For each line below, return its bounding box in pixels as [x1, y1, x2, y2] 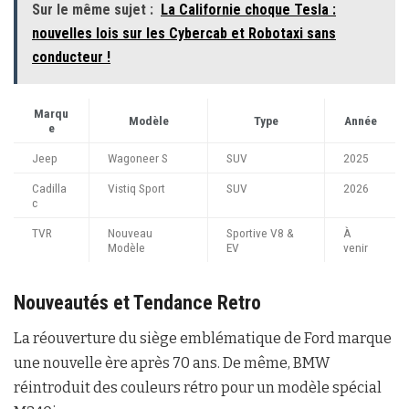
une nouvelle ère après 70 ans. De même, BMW [14, 354, 330, 372]
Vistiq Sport [108, 180, 165, 195]
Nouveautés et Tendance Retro [14, 290, 261, 314]
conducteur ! [32, 47, 110, 66]
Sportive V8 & [226, 225, 294, 240]
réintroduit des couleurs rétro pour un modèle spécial [14, 379, 382, 397]
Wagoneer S [108, 150, 168, 165]
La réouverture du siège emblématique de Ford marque [14, 330, 392, 348]
